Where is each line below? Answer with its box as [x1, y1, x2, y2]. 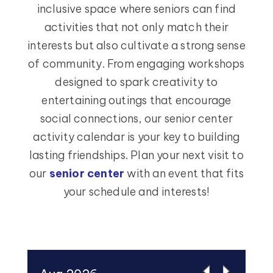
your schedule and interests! [63, 185, 210, 199]
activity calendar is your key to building [33, 130, 240, 144]
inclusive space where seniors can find [37, 2, 236, 16]
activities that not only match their [44, 20, 229, 35]
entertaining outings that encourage [41, 93, 232, 108]
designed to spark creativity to [55, 75, 218, 90]
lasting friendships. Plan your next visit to [29, 148, 244, 163]
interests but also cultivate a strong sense [27, 38, 246, 53]
